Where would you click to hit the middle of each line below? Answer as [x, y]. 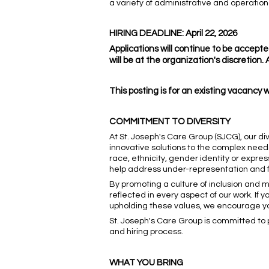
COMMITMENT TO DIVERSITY [170, 122]
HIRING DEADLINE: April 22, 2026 [173, 34]
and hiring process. [146, 232]
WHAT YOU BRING [146, 263]
